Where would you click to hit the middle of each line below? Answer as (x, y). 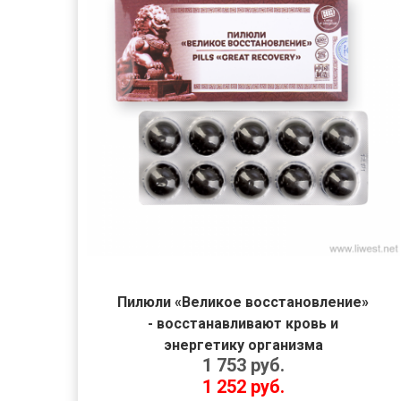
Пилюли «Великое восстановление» (243, 302)
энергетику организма (243, 345)
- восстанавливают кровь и (243, 324)
